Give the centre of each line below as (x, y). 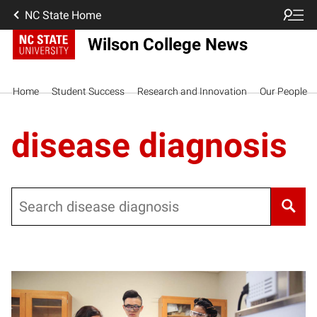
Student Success (88, 91)
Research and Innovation (192, 91)
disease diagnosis (149, 145)
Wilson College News (167, 45)
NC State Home (63, 15)
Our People (283, 91)
